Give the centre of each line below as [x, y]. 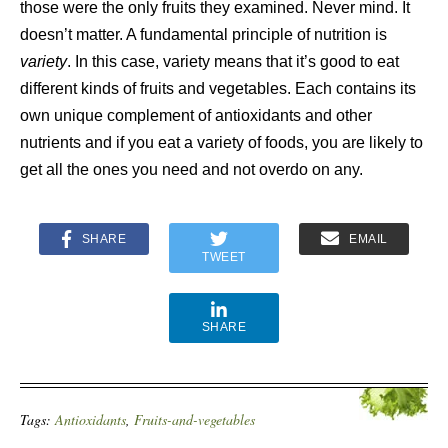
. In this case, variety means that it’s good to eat [233, 61]
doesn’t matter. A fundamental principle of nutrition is [203, 34]
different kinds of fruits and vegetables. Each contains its [218, 88]
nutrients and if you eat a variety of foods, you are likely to [221, 142]
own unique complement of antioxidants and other [196, 115]
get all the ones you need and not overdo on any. [191, 169]
